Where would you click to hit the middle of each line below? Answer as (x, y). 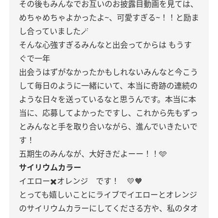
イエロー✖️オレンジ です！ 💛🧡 (81, 181)
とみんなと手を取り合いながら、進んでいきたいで (108, 127)
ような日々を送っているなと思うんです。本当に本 (108, 99)
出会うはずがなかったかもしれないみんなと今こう (109, 72)
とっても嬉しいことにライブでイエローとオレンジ (108, 195)
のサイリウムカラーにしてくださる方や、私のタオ (109, 208)
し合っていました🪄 (54, 31)
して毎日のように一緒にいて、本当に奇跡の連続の (108, 86)
